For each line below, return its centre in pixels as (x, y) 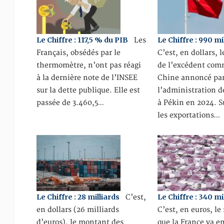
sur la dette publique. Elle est (88, 90)
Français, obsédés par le (78, 53)
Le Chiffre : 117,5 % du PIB (82, 40)
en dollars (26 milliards (77, 209)
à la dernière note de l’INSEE (87, 78)
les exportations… (189, 115)
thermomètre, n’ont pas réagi (88, 65)
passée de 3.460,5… (70, 103)
